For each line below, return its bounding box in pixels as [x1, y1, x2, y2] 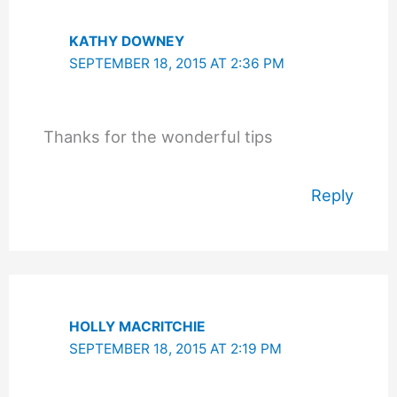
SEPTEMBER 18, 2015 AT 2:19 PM [69, 339, 283, 357]
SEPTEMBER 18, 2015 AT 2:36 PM [69, 55, 285, 73]
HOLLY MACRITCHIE [69, 317, 206, 335]
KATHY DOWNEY [69, 33, 185, 51]
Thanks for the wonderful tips [43, 127, 273, 147]
